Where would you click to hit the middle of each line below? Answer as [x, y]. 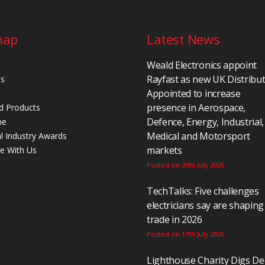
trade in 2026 [174, 219]
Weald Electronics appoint [202, 65]
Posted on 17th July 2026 [185, 234]
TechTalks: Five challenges [203, 191]
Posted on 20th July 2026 [185, 165]
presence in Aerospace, [196, 108]
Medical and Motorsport [198, 136]
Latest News [183, 39]
